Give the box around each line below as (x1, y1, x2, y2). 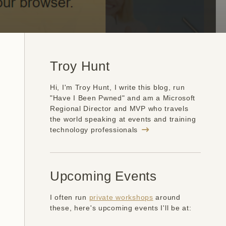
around (153, 193, 181, 201)
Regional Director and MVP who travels (50, 104, 189, 112)
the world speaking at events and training (50, 115, 196, 123)
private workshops (89, 193, 153, 201)
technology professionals (50, 126, 140, 134)
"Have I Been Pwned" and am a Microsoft (50, 94, 196, 102)
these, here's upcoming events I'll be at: (50, 203, 192, 212)
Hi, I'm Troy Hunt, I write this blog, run (50, 83, 185, 91)
